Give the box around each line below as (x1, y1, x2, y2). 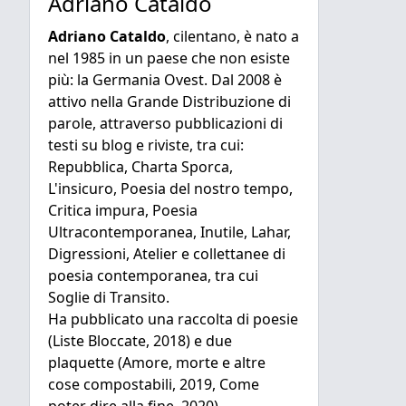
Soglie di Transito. (48, 287, 169, 307)
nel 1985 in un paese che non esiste (48, 48, 290, 68)
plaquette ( (48, 353, 122, 372)
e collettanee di (181, 244, 285, 264)
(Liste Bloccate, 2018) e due (48, 331, 232, 351)
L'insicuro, (48, 179, 117, 198)
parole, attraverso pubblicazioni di (48, 113, 283, 133)
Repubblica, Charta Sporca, (48, 157, 233, 177)
